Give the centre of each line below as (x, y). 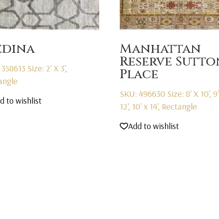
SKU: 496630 (143, 93)
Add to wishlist (153, 126)
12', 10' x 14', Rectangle (158, 106)
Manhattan (160, 49)
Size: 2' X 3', (47, 68)
